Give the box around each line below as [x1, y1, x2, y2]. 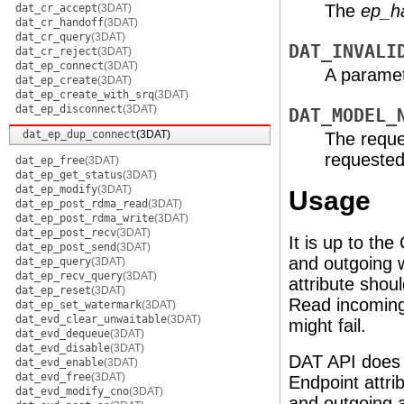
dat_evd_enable [15, 356, 104, 369]
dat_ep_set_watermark [15, 298, 142, 311]
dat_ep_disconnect [15, 103, 123, 115]
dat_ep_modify [15, 183, 97, 196]
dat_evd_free [15, 371, 91, 383]
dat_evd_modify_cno [15, 385, 129, 398]
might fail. [289, 316, 366, 335]
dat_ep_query [15, 255, 91, 268]
